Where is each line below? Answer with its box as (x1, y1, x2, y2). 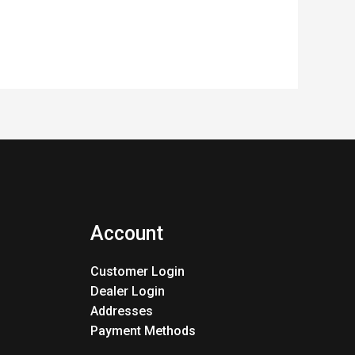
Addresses (90, 303, 153, 319)
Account (90, 221, 163, 245)
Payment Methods (90, 323, 196, 339)
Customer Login (90, 264, 185, 280)
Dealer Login (90, 284, 165, 300)
